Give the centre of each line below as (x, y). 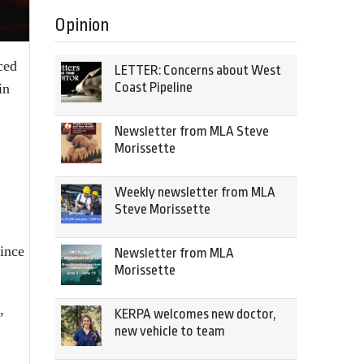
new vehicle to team (170, 331)
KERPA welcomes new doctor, (195, 314)
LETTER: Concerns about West (198, 70)
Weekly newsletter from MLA (195, 192)
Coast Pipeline (154, 87)
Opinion (82, 25)
